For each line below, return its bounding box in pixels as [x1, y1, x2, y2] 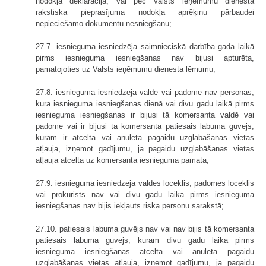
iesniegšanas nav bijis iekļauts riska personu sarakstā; [36, 201, 224, 210]
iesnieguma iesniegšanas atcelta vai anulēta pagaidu [36, 246, 254, 256]
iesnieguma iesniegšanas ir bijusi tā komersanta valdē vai [36, 110, 254, 119]
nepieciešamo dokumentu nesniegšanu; [36, 18, 172, 28]
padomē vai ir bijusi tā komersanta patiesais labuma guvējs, [36, 121, 254, 131]
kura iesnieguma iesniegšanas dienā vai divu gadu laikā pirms [36, 99, 254, 108]
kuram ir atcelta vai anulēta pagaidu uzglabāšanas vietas [36, 132, 254, 142]
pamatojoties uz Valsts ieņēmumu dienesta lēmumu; [36, 64, 216, 74]
